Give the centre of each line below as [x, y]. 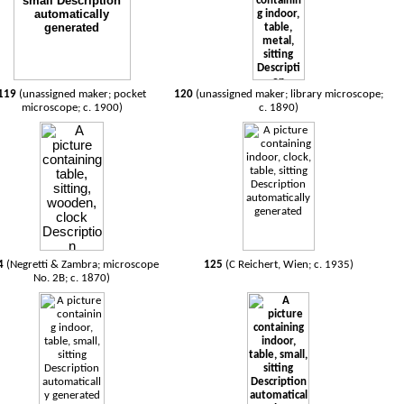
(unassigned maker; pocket [83, 94]
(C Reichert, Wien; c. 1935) [289, 265]
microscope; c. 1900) [72, 108]
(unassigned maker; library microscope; [288, 94]
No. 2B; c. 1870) [72, 278]
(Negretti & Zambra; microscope [82, 265]
